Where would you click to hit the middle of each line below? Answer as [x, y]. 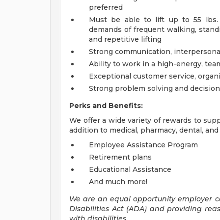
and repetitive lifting [125, 39]
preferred [106, 7]
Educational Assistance [130, 169]
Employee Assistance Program [143, 145]
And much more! [118, 182]
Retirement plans [120, 157]
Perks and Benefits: [106, 106]
